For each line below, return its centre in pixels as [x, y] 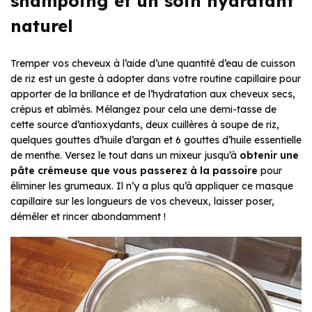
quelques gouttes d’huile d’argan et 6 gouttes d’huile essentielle [156, 140]
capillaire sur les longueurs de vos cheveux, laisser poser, [142, 201]
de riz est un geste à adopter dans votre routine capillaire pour [156, 78]
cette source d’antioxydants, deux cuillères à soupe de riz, [145, 124]
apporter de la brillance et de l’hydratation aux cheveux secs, [153, 94]
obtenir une [269, 155]
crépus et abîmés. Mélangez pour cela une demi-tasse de [143, 109]
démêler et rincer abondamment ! [88, 216]
